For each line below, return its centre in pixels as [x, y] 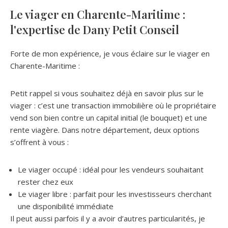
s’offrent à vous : [39, 142]
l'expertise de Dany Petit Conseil [95, 29]
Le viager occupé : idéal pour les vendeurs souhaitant [111, 169]
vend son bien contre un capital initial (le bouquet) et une [109, 117]
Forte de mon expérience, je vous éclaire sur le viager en [110, 53]
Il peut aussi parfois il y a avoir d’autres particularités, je [108, 218]
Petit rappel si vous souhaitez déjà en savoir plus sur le [107, 93]
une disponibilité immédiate [66, 206]
